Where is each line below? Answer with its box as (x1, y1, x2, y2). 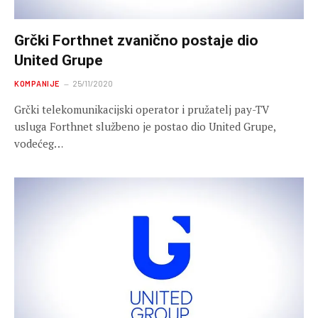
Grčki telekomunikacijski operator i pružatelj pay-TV (14, 102, 269, 116)
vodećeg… (14, 136, 63, 150)
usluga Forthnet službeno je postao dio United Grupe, (14, 119, 275, 133)
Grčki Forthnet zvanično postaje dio (14, 31, 258, 49)
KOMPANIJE (14, 78, 60, 88)
